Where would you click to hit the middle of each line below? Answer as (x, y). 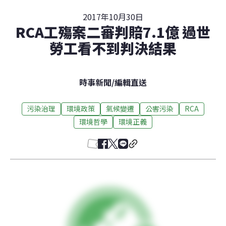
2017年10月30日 (113, 16)
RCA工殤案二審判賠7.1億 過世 (113, 32)
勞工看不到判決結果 (113, 48)
